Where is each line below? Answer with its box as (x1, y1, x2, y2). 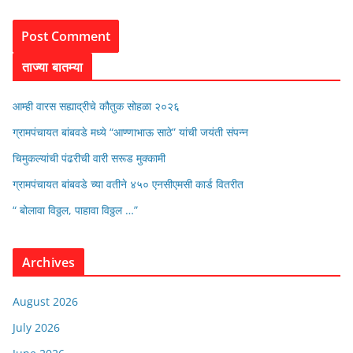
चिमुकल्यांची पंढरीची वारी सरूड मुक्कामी (13, 150, 165, 166)
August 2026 (13, 294, 78, 310)
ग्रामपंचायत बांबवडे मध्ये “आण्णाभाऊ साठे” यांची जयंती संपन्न (13, 124, 248, 140)
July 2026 (13, 320, 60, 336)
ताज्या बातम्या (22, 58, 84, 76)
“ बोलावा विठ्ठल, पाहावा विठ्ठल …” (13, 203, 138, 218)
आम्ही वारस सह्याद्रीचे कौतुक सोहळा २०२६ (13, 98, 180, 114)
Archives (22, 254, 76, 272)
